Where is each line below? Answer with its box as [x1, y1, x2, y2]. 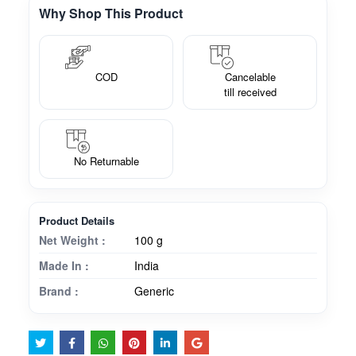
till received [223, 84, 277, 100]
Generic [134, 283, 174, 300]
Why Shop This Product [39, 4, 183, 23]
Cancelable [224, 69, 276, 85]
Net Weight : [39, 232, 106, 249]
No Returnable [73, 153, 139, 169]
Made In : [39, 257, 89, 274]
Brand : [39, 283, 79, 300]
